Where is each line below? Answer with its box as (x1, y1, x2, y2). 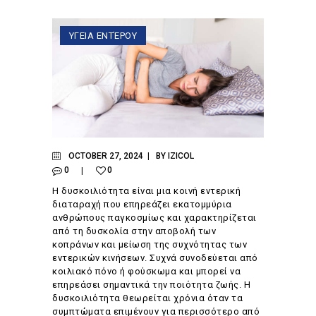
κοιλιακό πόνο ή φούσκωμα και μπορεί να (52, 265, 241, 276)
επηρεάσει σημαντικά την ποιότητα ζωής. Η (52, 279, 250, 290)
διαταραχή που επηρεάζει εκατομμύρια (52, 198, 232, 209)
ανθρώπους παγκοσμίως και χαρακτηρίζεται (52, 212, 257, 223)
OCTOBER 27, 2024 (68, 151, 143, 161)
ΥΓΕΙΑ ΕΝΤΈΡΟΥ (68, 30, 138, 41)
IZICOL (167, 151, 194, 161)
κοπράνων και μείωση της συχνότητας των (52, 238, 247, 250)
